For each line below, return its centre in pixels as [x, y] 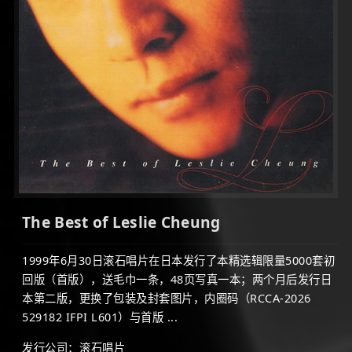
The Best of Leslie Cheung [121, 222]
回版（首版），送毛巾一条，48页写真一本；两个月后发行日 [177, 279]
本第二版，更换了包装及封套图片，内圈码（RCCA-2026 [167, 298]
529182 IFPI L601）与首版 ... [100, 317]
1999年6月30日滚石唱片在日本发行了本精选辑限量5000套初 [178, 260]
